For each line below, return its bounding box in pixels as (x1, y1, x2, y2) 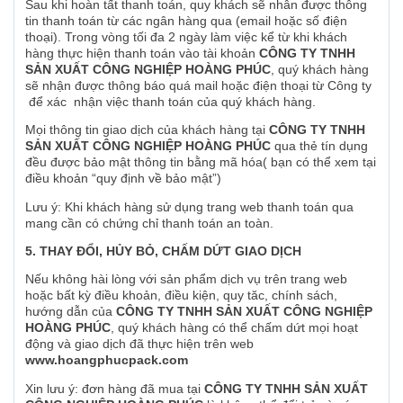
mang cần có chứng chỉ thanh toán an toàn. (25, 215, 273, 230)
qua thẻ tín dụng (274, 139, 368, 154)
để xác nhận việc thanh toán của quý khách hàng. (25, 94, 316, 109)
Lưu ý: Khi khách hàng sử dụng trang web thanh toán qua (25, 199, 354, 214)
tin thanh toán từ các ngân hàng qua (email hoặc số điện (25, 13, 347, 28)
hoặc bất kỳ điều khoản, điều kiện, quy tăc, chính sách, (25, 288, 337, 303)
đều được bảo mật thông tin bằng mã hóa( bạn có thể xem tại (25, 155, 376, 170)
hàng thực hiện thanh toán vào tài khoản (25, 45, 259, 60)
